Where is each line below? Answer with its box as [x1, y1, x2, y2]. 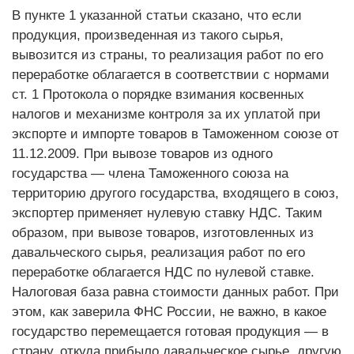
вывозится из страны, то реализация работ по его [12, 47, 323, 62]
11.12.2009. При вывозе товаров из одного [12, 146, 273, 161]
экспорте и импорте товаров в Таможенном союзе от [12, 126, 339, 141]
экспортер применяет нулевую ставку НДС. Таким [12, 205, 322, 220]
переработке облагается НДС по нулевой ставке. [12, 265, 314, 280]
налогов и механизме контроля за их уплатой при [12, 107, 321, 122]
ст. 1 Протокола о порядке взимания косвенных [12, 87, 304, 102]
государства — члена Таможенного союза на [12, 166, 288, 181]
